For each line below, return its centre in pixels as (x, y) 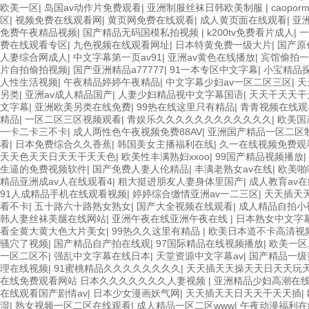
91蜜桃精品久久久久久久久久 (117, 268)
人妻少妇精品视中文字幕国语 (181, 94)
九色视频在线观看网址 (121, 45)
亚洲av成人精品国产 (69, 94)
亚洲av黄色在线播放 (211, 57)
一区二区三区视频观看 (73, 119)
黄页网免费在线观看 (151, 20)
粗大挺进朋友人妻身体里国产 (181, 181)
